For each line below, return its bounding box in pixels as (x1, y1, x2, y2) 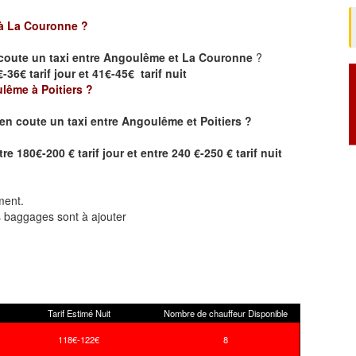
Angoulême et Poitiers (122, 112, 242, 129)
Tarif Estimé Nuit (47, 306, 110, 319)
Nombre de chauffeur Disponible (164, 306, 288, 319)
